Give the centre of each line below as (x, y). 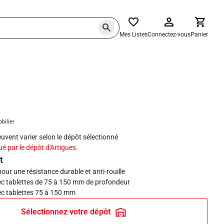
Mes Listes (133, 34)
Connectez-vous (169, 34)
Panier (199, 34)
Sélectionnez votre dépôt (65, 212)
